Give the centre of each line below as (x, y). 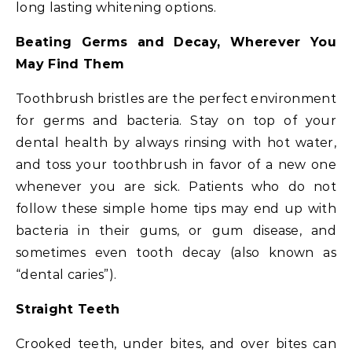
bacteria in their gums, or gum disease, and (176, 230)
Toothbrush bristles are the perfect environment (176, 98)
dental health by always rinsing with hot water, (176, 142)
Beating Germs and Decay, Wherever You (176, 42)
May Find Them (70, 64)
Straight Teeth (68, 309)
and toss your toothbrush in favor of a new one (176, 164)
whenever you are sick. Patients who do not (176, 186)
